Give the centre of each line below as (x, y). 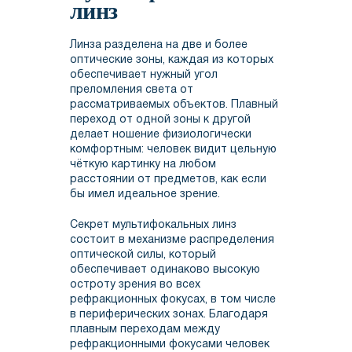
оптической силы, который (143, 255)
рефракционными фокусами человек (170, 345)
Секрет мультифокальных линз (153, 225)
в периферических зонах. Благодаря (169, 315)
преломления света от (132, 90)
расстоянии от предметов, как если (168, 180)
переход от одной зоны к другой (160, 120)
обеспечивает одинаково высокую (165, 270)
